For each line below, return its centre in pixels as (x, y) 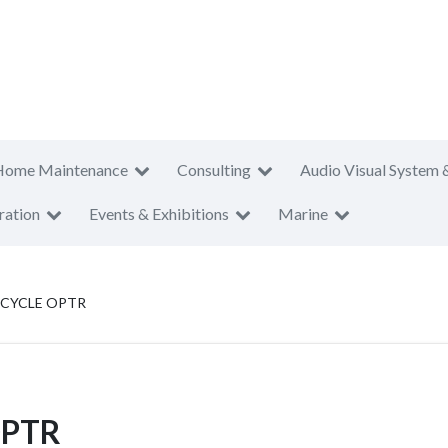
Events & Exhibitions (159, 213)
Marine (303, 213)
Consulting (214, 169)
